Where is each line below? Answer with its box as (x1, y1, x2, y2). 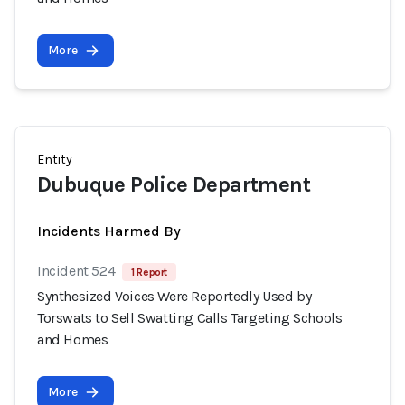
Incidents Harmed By (37, 222, 181, 240)
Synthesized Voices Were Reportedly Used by (37, 287, 312, 305)
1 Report (131, 266, 168, 278)
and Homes (37, 331, 108, 348)
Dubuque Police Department (37, 172, 310, 197)
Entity (37, 152, 72, 167)
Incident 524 (37, 262, 116, 279)
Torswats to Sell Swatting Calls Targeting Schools (37, 309, 343, 326)
